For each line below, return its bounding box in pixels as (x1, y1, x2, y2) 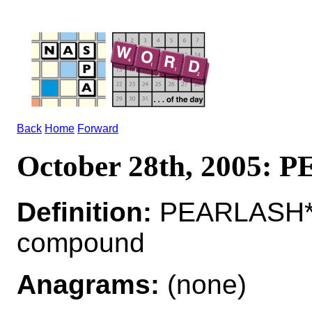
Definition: (17, 196, 152, 227)
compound (17, 227, 145, 258)
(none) (159, 269, 247, 299)
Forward (77, 123, 118, 134)
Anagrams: (17, 269, 159, 299)
